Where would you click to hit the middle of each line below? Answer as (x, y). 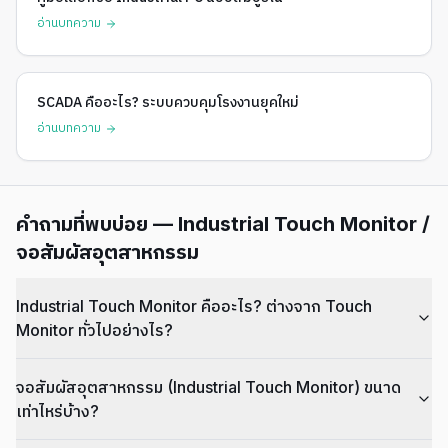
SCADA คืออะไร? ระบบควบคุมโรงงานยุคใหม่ (168, 102)
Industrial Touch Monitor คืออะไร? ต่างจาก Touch (194, 305)
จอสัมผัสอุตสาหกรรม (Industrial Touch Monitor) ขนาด (208, 386)
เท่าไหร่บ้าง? (57, 410)
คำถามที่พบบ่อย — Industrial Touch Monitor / (223, 223)
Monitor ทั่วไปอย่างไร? (94, 329)
